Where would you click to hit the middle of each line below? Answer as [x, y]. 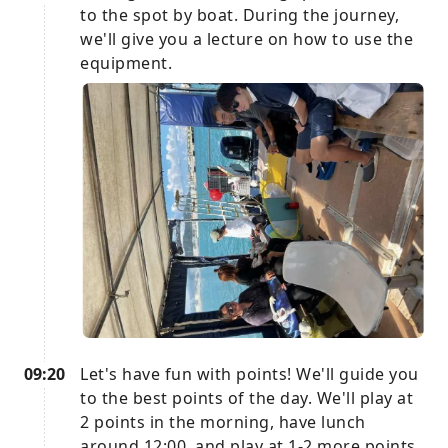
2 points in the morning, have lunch [223, 422]
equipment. [126, 62]
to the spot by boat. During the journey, [239, 14]
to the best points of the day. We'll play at [246, 398]
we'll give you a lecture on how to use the [246, 38]
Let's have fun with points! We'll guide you [249, 374]
